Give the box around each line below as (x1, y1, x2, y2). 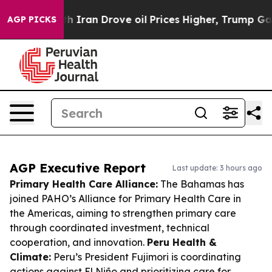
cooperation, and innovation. (10, 236, 147, 248)
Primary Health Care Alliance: (10, 178, 158, 190)
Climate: (10, 251, 51, 263)
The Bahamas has (158, 178, 244, 190)
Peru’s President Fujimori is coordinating (51, 251, 241, 263)
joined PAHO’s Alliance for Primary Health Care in (10, 192, 241, 205)
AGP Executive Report (10, 160, 146, 175)
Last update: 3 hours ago (172, 163, 262, 172)
